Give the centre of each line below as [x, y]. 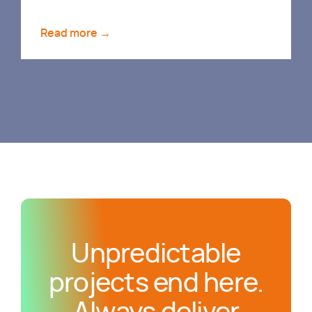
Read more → [76, 34]
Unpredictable [156, 255]
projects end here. [156, 284]
